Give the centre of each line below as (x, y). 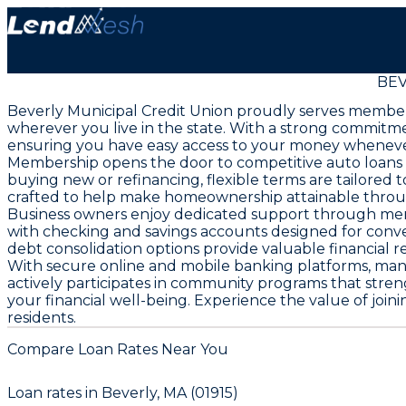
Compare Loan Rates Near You (118, 349)
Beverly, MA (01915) (170, 392)
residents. (42, 318)
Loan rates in (54, 392)
